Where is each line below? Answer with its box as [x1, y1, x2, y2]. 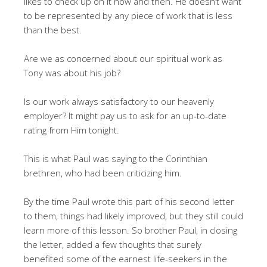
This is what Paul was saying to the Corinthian [24, 152, 207, 164]
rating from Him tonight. [24, 123, 119, 136]
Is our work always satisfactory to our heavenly [24, 95, 214, 107]
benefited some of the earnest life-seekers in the [24, 252, 227, 265]
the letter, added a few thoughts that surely [24, 238, 201, 250]
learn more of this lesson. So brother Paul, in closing [24, 223, 237, 236]
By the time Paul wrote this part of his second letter [24, 195, 234, 207]
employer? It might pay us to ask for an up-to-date [24, 109, 226, 122]
